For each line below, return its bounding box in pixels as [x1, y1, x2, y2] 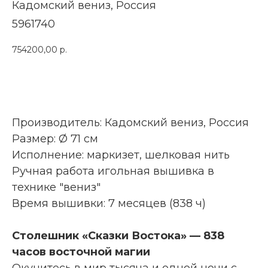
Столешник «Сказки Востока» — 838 [12, 229, 224, 242]
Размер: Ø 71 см [12, 132, 98, 145]
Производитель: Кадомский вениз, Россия [12, 115, 249, 129]
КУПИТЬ [99, 76, 136, 87]
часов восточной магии [12, 245, 150, 258]
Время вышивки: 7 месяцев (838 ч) [12, 196, 206, 210]
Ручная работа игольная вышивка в [12, 164, 214, 178]
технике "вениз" [12, 180, 100, 194]
